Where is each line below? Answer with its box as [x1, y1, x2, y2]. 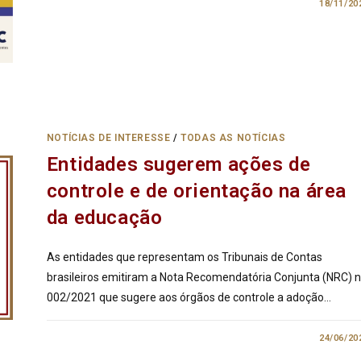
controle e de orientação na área [46, 179, 346, 202]
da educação [46, 205, 163, 229]
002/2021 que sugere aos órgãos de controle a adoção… [46, 290, 331, 304]
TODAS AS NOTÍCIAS [180, 131, 286, 143]
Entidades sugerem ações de [46, 152, 311, 176]
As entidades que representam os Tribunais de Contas [46, 250, 322, 263]
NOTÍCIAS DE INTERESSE [46, 131, 171, 143]
